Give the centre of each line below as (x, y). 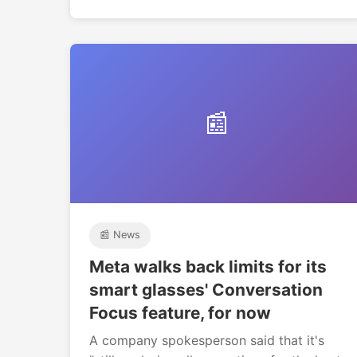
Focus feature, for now (180, 312)
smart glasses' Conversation (206, 289)
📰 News (120, 235)
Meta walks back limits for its (208, 266)
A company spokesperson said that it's (207, 340)
